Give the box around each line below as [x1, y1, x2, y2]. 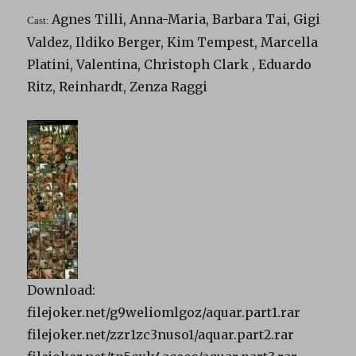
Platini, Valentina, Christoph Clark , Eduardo [27, 56, 312, 73]
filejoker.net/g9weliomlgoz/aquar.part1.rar [27, 304, 301, 321]
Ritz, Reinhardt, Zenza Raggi [27, 79, 208, 95]
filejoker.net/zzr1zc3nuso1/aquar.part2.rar [27, 327, 295, 343]
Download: [27, 282, 96, 299]
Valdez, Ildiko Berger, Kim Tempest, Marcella [27, 34, 319, 51]
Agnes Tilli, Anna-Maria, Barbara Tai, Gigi [52, 11, 321, 28]
